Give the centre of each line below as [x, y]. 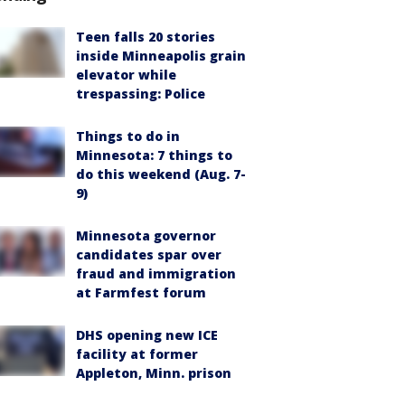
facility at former [137, 354]
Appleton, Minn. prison [154, 373]
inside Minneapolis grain [161, 56]
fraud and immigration [156, 273]
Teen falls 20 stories [146, 37]
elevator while [126, 75]
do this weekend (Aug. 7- [161, 174]
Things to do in [128, 136]
